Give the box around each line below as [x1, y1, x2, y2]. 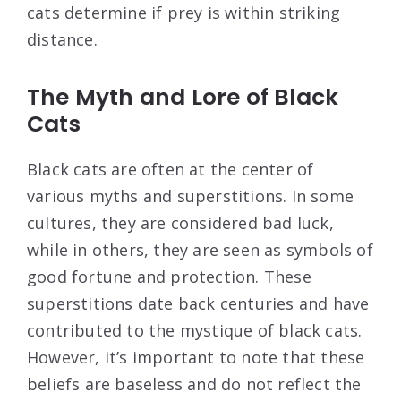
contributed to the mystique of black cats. [27, 320, 363, 342]
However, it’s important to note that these [27, 346, 365, 369]
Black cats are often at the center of [27, 158, 314, 181]
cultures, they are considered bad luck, [27, 212, 334, 235]
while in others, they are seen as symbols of [27, 239, 373, 261]
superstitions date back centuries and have [27, 293, 370, 315]
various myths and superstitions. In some [27, 185, 354, 208]
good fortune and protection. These [27, 266, 311, 288]
